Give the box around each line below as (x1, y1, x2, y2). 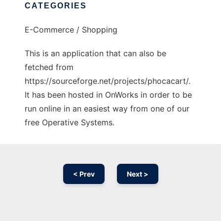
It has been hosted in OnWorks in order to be (25, 90, 192, 100)
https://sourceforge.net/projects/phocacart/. (25, 76, 190, 86)
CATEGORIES (25, 1, 87, 10)
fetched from (25, 62, 74, 73)
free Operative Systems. (25, 117, 114, 128)
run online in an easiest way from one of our (25, 104, 189, 114)
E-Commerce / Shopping (25, 25, 117, 35)
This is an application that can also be (25, 48, 166, 59)
